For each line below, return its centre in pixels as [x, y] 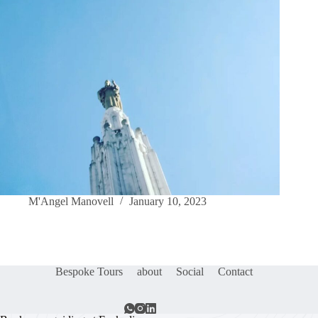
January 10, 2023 [168, 202]
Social [190, 271]
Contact [236, 271]
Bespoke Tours [89, 271]
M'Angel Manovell [71, 202]
